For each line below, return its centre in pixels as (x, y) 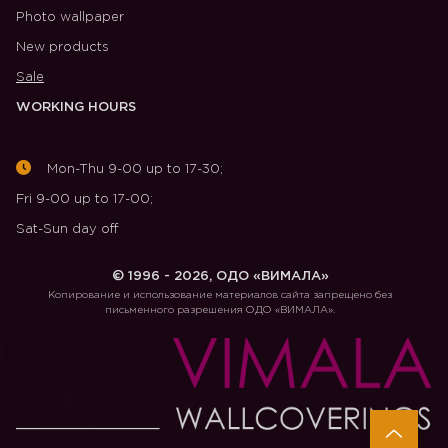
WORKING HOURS (76, 107)
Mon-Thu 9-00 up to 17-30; (133, 169)
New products (62, 47)
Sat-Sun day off (67, 229)
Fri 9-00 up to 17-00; (84, 199)
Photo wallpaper (70, 17)
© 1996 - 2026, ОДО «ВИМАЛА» (220, 276)
